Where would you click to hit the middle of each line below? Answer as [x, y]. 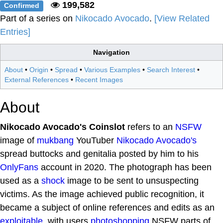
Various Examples [112, 70]
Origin [39, 70]
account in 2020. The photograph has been [125, 167]
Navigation [111, 52]
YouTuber [95, 140]
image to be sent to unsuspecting [132, 181]
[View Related [182, 18]
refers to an [150, 127]
